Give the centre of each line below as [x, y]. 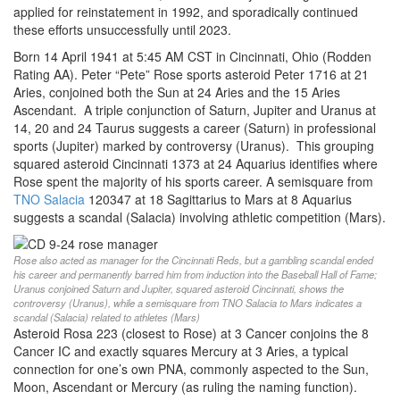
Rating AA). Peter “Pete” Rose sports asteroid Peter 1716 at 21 [191, 75]
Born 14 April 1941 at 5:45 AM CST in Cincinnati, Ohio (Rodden [192, 57]
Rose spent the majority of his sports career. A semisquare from [193, 182]
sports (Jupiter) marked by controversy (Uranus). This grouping [194, 146]
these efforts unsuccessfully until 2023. [122, 30]
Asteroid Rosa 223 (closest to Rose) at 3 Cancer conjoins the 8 [191, 333]
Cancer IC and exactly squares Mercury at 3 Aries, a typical [181, 351]
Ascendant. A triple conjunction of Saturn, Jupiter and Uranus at [195, 110]
